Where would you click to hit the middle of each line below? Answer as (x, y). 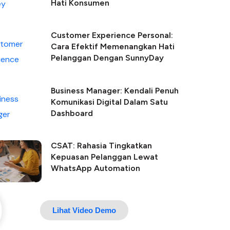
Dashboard (72, 113)
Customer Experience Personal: (112, 35)
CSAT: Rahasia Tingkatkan (101, 145)
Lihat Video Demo (84, 210)
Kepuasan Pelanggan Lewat (104, 157)
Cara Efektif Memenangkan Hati (112, 47)
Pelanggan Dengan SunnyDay (107, 58)
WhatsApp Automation (95, 168)
